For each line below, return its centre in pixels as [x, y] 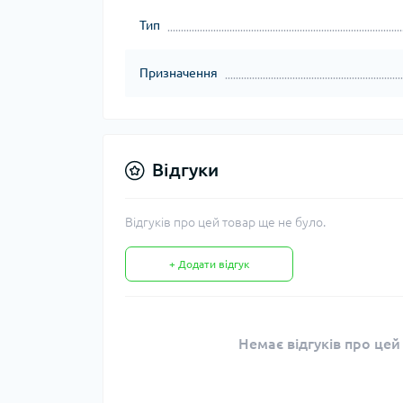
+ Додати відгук [209, 264]
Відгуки [185, 170]
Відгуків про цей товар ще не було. [225, 222]
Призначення [179, 73]
